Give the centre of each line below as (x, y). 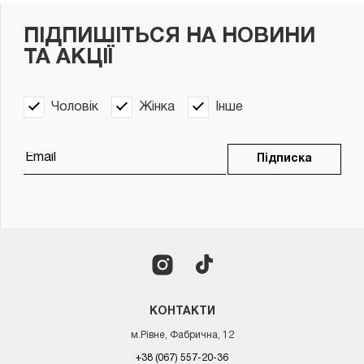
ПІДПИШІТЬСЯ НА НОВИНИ (169, 37)
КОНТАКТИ (182, 312)
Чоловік (75, 107)
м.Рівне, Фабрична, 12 (182, 335)
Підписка (284, 159)
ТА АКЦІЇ (69, 58)
